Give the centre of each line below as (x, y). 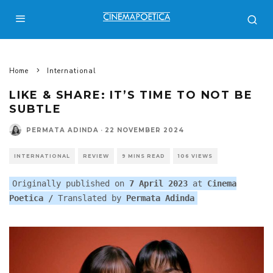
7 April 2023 (161, 183)
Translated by (92, 198)
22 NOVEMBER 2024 (144, 130)
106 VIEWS (195, 156)
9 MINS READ (144, 156)
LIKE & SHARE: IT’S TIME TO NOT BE (131, 95)
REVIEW (96, 156)
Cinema (222, 183)
